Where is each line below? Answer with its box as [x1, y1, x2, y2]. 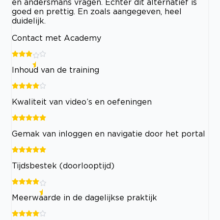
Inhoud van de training [12, 65, 99, 74]
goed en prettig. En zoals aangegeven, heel [12, 6, 182, 16]
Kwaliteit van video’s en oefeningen [12, 97, 152, 106]
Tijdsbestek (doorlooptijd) [12, 161, 114, 170]
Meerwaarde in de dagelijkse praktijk [12, 192, 157, 202]
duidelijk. [12, 16, 46, 25]
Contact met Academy [12, 33, 101, 42]
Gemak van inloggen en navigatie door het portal [12, 129, 205, 138]
